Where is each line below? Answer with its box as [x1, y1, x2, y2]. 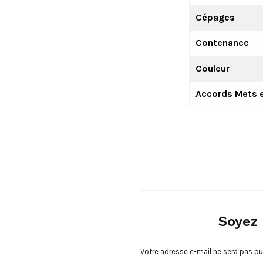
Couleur [195, 62, 230, 74]
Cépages [195, 11, 235, 23]
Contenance [195, 36, 249, 48]
